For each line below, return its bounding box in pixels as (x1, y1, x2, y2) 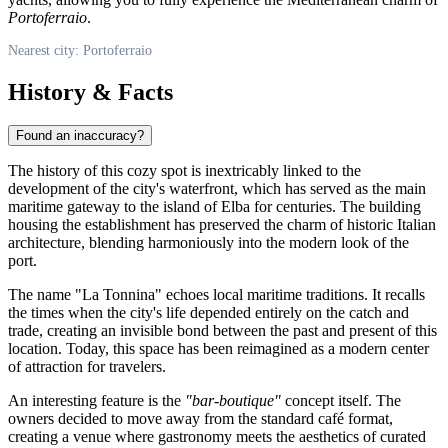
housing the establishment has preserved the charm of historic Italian (8, 216, 436, 234)
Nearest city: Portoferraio (8, 42, 152, 58)
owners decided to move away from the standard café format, (8, 410, 393, 428)
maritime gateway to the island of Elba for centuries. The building (8, 198, 421, 216)
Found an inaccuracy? (16, 128, 144, 144)
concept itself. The (281, 392, 401, 410)
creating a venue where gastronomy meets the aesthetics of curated (8, 428, 426, 446)
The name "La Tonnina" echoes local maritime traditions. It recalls (8, 286, 425, 304)
